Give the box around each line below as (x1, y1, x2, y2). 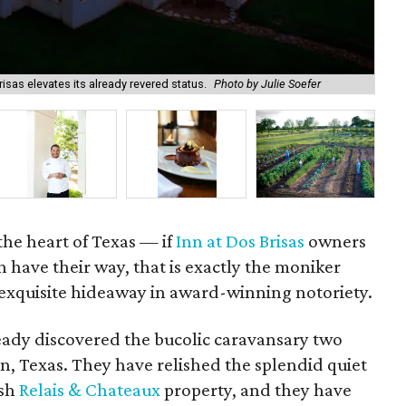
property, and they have (160, 379, 352, 401)
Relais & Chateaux (19, 379, 160, 401)
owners (304, 230, 367, 252)
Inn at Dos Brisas (176, 230, 305, 252)
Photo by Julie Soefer (214, 77, 321, 92)
